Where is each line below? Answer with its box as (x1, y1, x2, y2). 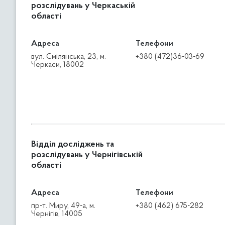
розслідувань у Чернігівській (31, 151, 143, 160)
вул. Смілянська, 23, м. (31, 53, 106, 61)
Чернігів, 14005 (31, 210, 82, 218)
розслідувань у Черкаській (31, 2, 135, 11)
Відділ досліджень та (31, 140, 114, 149)
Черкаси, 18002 (31, 61, 84, 69)
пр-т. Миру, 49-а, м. (31, 202, 95, 210)
